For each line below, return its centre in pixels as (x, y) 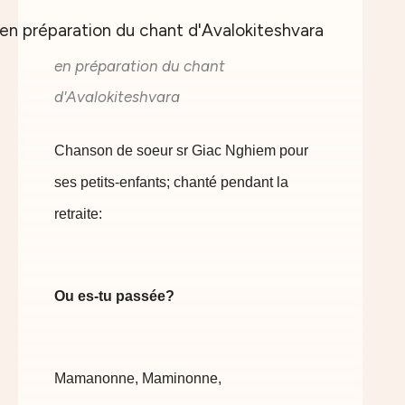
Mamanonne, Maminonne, (138, 378)
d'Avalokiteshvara (117, 97)
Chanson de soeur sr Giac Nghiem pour (181, 151)
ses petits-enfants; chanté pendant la (171, 182)
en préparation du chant (140, 66)
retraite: (78, 214)
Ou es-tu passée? (114, 296)
